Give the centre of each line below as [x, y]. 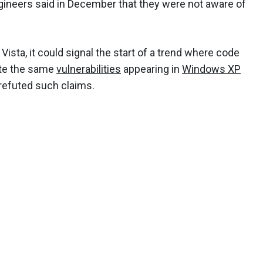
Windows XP [211, 69]
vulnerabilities [89, 69]
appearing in [151, 69]
